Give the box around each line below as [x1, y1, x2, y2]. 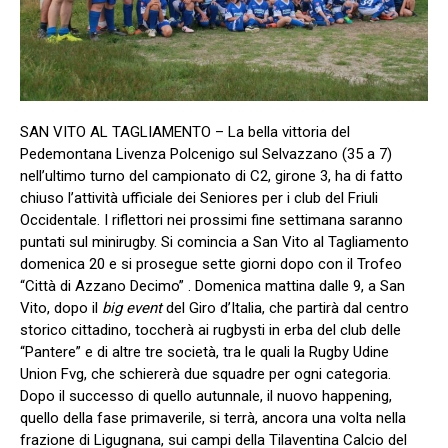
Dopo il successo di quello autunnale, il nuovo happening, [20, 387, 392, 406]
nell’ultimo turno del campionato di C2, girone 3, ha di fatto [20, 167, 403, 186]
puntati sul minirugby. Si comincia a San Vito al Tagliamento [20, 233, 409, 252]
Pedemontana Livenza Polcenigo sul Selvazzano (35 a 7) [20, 145, 392, 164]
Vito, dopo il [20, 299, 102, 318]
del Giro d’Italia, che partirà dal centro [162, 299, 409, 318]
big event [102, 299, 162, 318]
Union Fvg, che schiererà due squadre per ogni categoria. [20, 365, 391, 384]
